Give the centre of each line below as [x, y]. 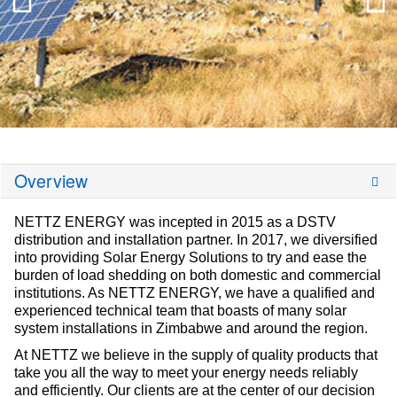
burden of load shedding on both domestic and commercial [198, 275]
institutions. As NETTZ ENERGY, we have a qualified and [195, 292]
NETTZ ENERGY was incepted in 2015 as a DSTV [175, 222]
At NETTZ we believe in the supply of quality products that [196, 354]
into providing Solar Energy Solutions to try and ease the [191, 257]
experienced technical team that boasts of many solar [180, 310]
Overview [51, 180]
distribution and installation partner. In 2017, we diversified [196, 239]
